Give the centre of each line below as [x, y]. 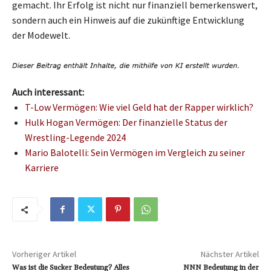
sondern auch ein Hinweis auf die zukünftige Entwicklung [128, 20]
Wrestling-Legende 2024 [75, 138]
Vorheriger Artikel [44, 254]
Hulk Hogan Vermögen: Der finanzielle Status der [126, 122]
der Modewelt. [41, 35]
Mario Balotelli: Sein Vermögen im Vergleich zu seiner [135, 153]
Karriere [42, 168]
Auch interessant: [48, 92]
